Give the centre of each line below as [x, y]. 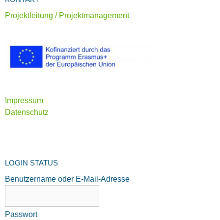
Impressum [24, 100]
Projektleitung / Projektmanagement [67, 15]
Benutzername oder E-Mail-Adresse [67, 179]
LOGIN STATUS [31, 163]
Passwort [21, 214]
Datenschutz [27, 112]
